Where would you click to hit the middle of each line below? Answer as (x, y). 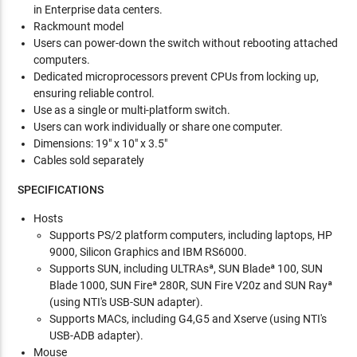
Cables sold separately (89, 160)
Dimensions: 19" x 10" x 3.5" (101, 143)
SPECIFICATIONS (61, 190)
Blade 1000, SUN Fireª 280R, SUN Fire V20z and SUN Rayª (191, 285)
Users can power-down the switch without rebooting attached (186, 43)
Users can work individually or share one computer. (159, 127)
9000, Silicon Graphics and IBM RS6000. (149, 252)
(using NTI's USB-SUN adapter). (127, 302)
